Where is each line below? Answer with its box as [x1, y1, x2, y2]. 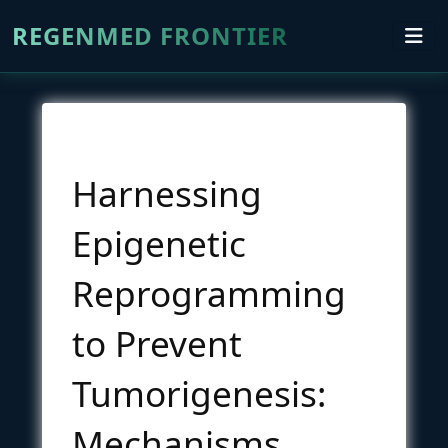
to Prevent [72, 318, 242, 367]
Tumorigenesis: [72, 368, 326, 417]
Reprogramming [72, 268, 346, 317]
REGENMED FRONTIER [12, 18, 288, 52]
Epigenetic [72, 218, 246, 267]
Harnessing [72, 168, 262, 217]
